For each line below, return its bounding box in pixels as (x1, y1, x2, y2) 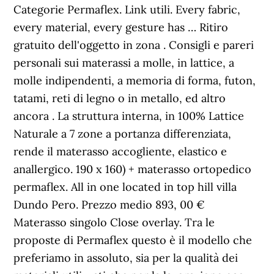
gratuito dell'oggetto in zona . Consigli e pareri (13, 38, 254, 52)
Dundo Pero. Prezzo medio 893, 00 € (13, 198, 206, 212)
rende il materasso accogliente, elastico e (13, 144, 228, 158)
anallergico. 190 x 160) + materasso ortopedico (13, 162, 252, 176)
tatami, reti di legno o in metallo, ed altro (13, 91, 226, 105)
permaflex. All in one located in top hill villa (13, 180, 237, 194)
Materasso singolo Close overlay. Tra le (13, 215, 215, 229)
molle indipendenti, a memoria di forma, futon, (13, 73, 256, 87)
